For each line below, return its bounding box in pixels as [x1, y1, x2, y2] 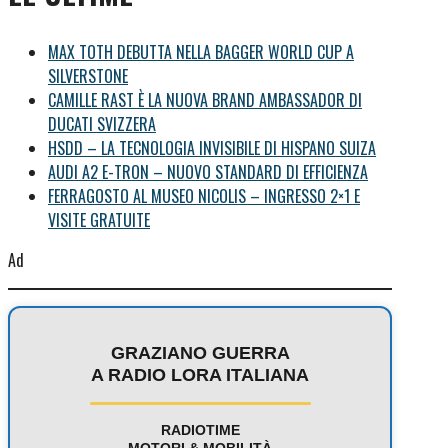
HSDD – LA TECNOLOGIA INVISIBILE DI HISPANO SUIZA [48, 135, 376, 160]
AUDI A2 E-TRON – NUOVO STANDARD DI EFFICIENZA [48, 159, 368, 184]
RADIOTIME [160, 421, 240, 438]
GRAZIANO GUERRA [110, 342, 290, 363]
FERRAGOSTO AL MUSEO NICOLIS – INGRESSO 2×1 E [48, 183, 360, 208]
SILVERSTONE [48, 63, 128, 88]
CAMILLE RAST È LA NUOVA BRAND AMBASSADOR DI [48, 87, 362, 112]
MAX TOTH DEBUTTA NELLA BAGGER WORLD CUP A [48, 39, 354, 64]
